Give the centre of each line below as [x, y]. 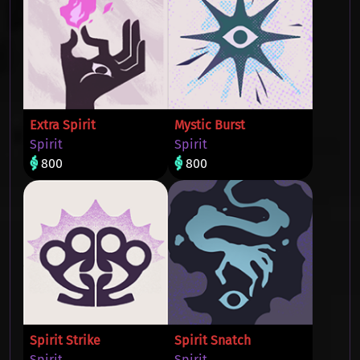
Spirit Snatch [213, 340]
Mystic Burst [210, 125]
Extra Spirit [63, 125]
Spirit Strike [65, 340]
